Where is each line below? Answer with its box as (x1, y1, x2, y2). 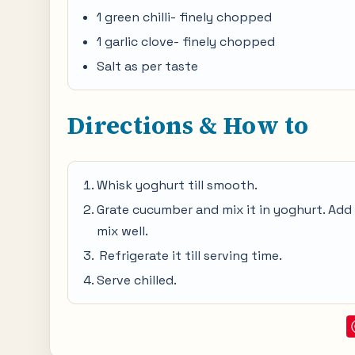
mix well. (97, 223, 148, 239)
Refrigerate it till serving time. (97, 247, 282, 264)
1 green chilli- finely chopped (97, 9, 272, 25)
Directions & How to (67, 109, 309, 142)
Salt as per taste (97, 58, 198, 74)
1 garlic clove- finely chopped (97, 33, 275, 50)
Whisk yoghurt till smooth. (97, 177, 258, 193)
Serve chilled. (97, 272, 177, 288)
